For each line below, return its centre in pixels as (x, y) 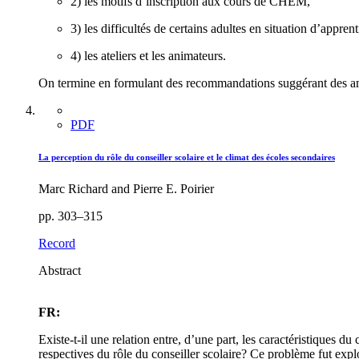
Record (57, 244)
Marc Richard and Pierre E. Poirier (126, 189)
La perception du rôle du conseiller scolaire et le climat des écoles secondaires (187, 157)
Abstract (60, 271)
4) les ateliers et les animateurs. (148, 56)
